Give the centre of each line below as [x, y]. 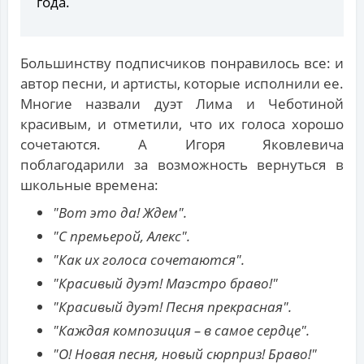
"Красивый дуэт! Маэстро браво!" [165, 284]
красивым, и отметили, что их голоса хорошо [182, 124]
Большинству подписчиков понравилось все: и [182, 63]
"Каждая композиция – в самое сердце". [181, 331]
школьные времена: [89, 185]
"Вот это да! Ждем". [120, 213]
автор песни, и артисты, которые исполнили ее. [182, 84]
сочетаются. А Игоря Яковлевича [182, 145]
